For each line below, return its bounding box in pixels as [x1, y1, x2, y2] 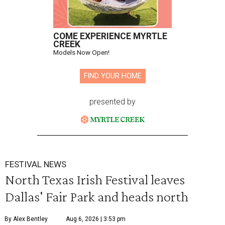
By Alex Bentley [5, 215, 48, 223]
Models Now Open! [53, 48, 109, 57]
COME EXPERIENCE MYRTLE [53, 31, 167, 42]
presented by [89, 97, 136, 107]
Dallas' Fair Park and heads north [5, 188, 188, 205]
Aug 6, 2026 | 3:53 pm [66, 215, 126, 223]
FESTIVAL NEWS [5, 159, 66, 170]
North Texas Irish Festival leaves [5, 171, 185, 188]
